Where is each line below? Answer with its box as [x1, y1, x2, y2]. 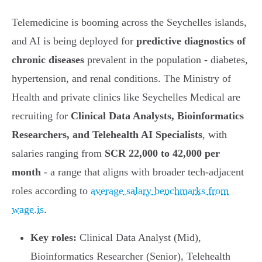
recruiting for [12, 110, 71, 122]
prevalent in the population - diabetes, [84, 54, 248, 66]
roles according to [12, 185, 91, 197]
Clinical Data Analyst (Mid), [77, 232, 201, 244]
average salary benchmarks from [91, 185, 229, 197]
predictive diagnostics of [136, 35, 246, 47]
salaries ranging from [12, 147, 105, 160]
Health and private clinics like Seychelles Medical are [12, 91, 240, 104]
